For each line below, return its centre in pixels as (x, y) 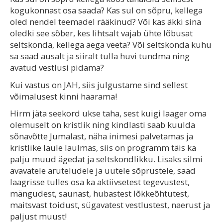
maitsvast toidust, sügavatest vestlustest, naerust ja (110, 205)
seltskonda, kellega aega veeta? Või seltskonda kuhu (111, 44)
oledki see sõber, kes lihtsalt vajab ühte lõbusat (101, 33)
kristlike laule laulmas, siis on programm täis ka (103, 148)
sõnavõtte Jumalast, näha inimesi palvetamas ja (102, 136)
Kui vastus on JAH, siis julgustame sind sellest (99, 85)
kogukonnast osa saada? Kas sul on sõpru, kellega (106, 10)
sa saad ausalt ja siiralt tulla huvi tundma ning (100, 56)
